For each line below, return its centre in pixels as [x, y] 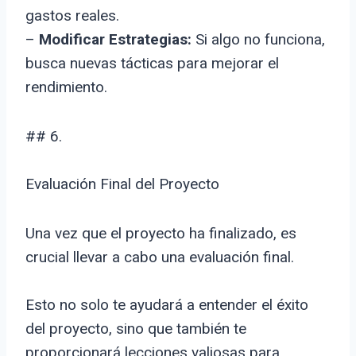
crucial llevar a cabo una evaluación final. [160, 257]
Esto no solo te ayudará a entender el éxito [167, 305]
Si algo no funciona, [258, 40]
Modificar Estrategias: [115, 40]
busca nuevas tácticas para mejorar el [152, 64]
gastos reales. [72, 16]
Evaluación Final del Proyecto [122, 184]
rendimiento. [66, 87]
